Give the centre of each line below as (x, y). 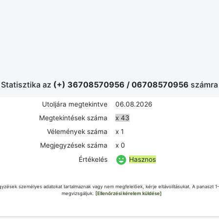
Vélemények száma (77, 131)
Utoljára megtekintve (75, 104)
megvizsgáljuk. (78, 193)
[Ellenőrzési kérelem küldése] (128, 193)
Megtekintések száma (73, 118)
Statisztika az (27, 85)
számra (204, 85)
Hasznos (142, 159)
